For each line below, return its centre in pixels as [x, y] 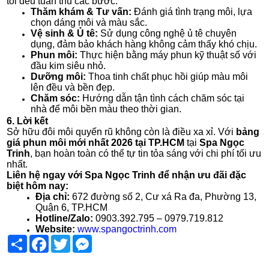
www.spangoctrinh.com [127, 229]
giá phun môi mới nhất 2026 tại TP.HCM [96, 142]
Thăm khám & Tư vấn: [81, 11]
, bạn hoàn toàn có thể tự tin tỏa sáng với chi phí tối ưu [146, 153]
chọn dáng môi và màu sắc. [89, 22]
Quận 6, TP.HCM [72, 207]
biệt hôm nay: [38, 186]
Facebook [65, 239]
